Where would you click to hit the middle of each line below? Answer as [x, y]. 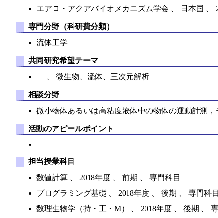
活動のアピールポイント [71, 128]
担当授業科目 [51, 161]
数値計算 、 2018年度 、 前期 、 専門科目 [109, 177]
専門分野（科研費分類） [71, 26]
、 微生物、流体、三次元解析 [93, 76]
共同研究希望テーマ [63, 60]
